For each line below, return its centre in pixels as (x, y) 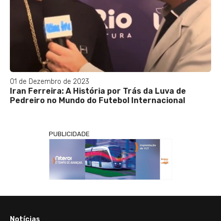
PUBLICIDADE (69, 134)
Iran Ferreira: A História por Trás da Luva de (98, 91)
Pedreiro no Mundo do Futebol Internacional (97, 100)
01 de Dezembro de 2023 (50, 81)
